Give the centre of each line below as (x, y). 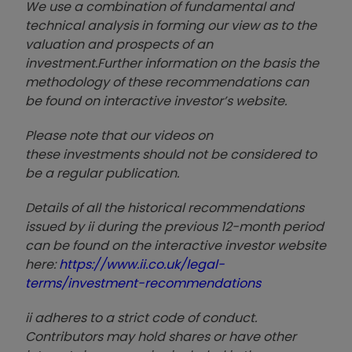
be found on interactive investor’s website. (156, 101)
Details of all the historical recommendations (165, 207)
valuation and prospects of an (119, 44)
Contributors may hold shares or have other (161, 336)
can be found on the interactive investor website (176, 245)
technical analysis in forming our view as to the (171, 25)
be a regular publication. (102, 173)
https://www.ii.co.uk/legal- (142, 264)
